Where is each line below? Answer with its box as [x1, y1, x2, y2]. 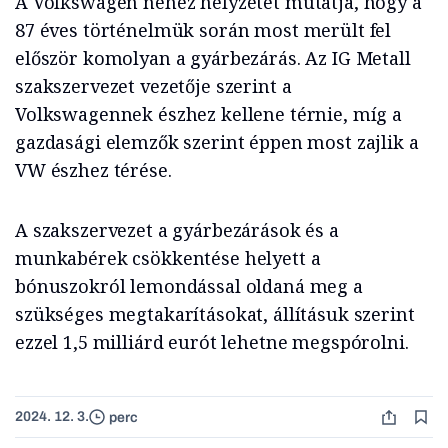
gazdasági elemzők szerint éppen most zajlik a [15, 130, 419, 155]
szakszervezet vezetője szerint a [15, 74, 292, 99]
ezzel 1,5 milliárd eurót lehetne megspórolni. [15, 330, 409, 355]
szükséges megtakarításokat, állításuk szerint [15, 302, 415, 327]
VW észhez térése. [15, 158, 172, 183]
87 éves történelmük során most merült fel [15, 18, 392, 43]
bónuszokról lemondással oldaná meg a [15, 274, 363, 299]
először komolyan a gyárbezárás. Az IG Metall [15, 46, 411, 71]
